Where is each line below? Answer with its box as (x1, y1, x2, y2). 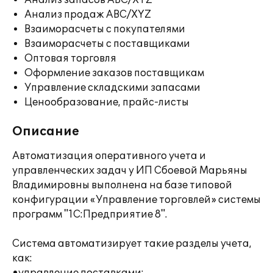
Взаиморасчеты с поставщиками (24, 38, 190, 50)
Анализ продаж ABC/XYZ (24, 9, 151, 21)
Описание (12, 124, 79, 139)
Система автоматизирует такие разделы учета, (12, 238, 252, 250)
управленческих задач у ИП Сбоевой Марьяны (12, 165, 247, 177)
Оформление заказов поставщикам (24, 67, 204, 79)
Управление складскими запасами (24, 82, 200, 94)
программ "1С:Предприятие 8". (12, 208, 167, 221)
